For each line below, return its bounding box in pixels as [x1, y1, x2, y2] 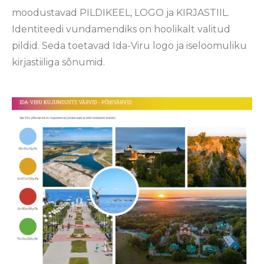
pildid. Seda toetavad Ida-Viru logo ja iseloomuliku [12, 39, 247, 51]
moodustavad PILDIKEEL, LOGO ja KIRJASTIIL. [12, 6, 229, 18]
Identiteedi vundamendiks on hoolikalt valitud [12, 23, 230, 35]
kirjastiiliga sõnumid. [12, 56, 105, 68]
